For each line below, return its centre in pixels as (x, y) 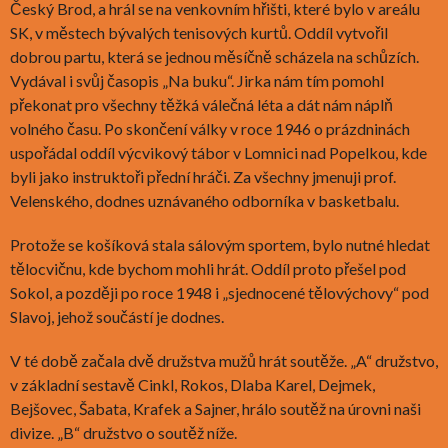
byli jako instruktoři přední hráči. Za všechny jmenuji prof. (203, 176)
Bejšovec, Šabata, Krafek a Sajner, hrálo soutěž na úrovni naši (215, 408)
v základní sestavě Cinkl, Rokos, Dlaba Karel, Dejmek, (192, 384)
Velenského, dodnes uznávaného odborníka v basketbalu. (204, 200)
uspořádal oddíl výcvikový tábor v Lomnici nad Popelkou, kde (218, 152)
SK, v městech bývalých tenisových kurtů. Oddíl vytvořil (199, 32)
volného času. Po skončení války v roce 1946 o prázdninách (210, 128)
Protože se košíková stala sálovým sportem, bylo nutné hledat (220, 244)
